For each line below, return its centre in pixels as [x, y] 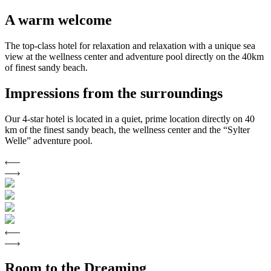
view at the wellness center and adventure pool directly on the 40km [134, 57]
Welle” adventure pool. [49, 140]
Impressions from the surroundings [114, 93]
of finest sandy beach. [46, 68]
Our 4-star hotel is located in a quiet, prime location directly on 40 [130, 119]
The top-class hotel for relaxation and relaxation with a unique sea [130, 46]
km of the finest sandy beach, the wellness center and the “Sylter [127, 129]
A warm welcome [58, 20]
